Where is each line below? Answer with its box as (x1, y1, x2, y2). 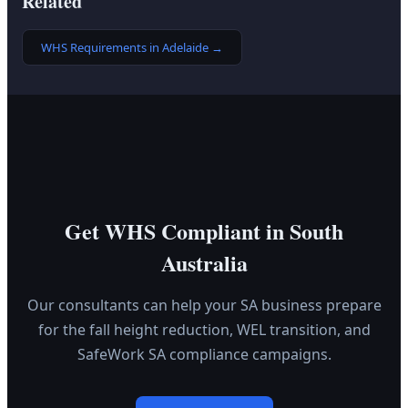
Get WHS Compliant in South (65, 215, 343, 248)
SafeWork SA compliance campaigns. (76, 344, 331, 365)
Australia (160, 247, 248, 280)
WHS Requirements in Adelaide (41, 39, 209, 56)
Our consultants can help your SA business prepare (26, 295, 382, 316)
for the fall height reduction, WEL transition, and (37, 320, 371, 341)
